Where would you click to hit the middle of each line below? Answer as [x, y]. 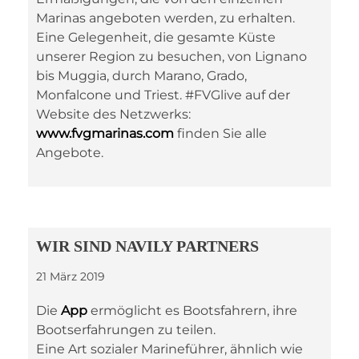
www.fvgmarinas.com [105, 133]
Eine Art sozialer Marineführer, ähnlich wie [169, 349]
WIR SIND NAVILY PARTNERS [147, 246]
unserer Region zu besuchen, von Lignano [171, 56]
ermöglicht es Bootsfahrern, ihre [192, 311]
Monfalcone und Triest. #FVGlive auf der [163, 95]
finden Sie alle [220, 133]
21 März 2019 [71, 276]
